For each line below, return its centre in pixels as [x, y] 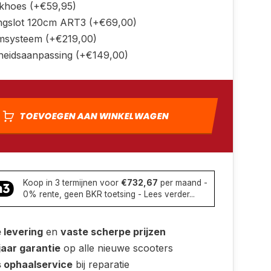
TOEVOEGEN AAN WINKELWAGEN [94, 116]
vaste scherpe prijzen [113, 232]
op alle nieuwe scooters [117, 248]
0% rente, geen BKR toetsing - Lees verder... [109, 194]
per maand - [183, 183]
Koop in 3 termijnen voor [72, 183]
